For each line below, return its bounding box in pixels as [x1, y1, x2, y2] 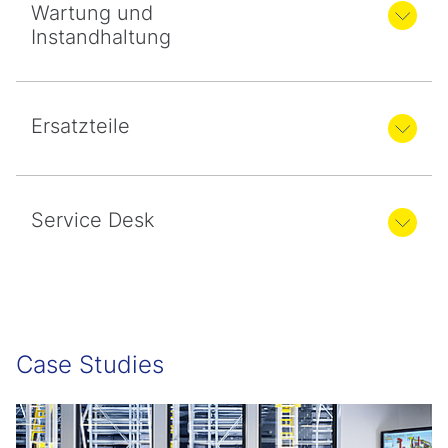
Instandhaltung [31, 25, 171, 50]
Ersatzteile [31, 114, 130, 139]
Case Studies [16, 350, 164, 380]
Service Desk [31, 208, 155, 233]
